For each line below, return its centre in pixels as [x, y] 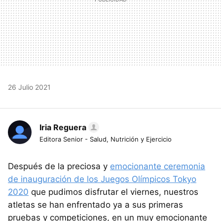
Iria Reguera [63, 127]
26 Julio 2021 [29, 87]
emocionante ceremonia [158, 166]
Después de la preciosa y [59, 166]
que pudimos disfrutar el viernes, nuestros [113, 192]
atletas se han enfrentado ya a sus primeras [95, 204]
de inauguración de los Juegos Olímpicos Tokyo [102, 179]
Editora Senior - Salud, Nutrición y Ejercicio [106, 139]
